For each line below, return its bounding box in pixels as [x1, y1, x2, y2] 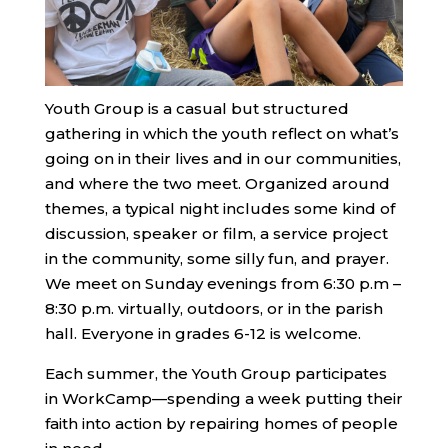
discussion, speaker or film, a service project [44, 223, 388, 243]
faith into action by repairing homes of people [44, 413, 398, 433]
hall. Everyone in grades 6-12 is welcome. [44, 323, 361, 343]
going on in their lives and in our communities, [44, 148, 401, 168]
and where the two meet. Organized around [44, 173, 390, 193]
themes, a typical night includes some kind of [44, 198, 395, 218]
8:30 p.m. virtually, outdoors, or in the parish [44, 298, 383, 318]
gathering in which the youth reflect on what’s [44, 123, 399, 143]
